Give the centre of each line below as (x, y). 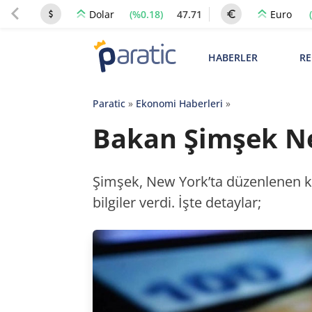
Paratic (109, 103)
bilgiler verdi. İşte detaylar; (177, 202)
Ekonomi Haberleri (179, 103)
